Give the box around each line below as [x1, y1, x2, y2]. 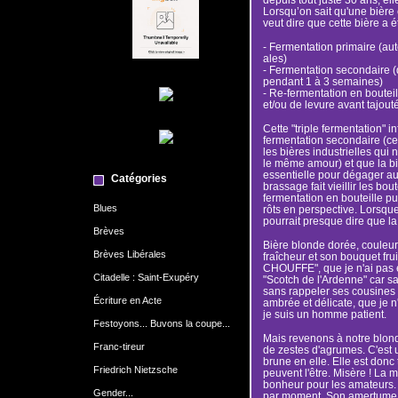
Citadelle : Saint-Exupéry [92, 271, 199, 283]
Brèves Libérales [92, 248, 166, 259]
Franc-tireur [92, 340, 145, 352]
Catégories [110, 171, 167, 185]
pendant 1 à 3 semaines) [262, 76, 383, 87]
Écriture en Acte [92, 294, 162, 306]
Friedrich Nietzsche [92, 363, 178, 375]
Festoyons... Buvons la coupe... [92, 317, 230, 329]
